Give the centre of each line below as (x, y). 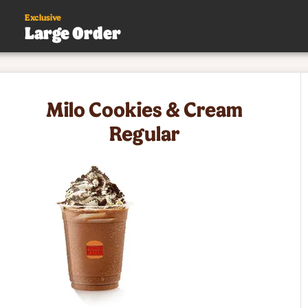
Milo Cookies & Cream (145, 109)
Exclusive (43, 17)
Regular (144, 133)
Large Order (73, 32)
